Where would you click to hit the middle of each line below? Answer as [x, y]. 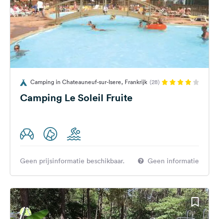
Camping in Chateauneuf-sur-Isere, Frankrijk [89, 82]
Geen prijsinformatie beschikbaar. [72, 161]
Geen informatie [173, 161]
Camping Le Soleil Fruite [76, 98]
